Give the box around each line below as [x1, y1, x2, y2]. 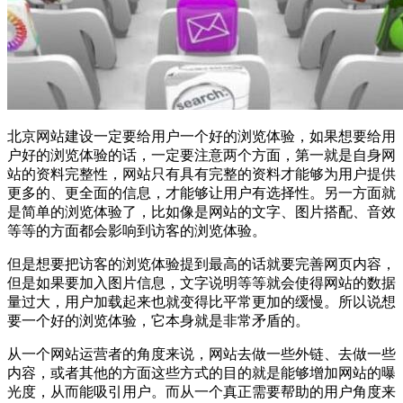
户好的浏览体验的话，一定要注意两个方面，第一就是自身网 [7, 147, 396, 163]
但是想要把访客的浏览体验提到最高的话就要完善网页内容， [7, 255, 396, 272]
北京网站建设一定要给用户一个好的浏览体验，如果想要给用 [7, 128, 396, 144]
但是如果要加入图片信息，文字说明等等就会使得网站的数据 [7, 274, 396, 291]
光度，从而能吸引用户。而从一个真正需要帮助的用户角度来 [7, 383, 396, 399]
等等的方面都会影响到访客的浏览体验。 [7, 222, 266, 238]
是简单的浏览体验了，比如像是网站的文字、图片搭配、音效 [7, 203, 396, 219]
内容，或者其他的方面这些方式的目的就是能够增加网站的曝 [7, 364, 396, 381]
